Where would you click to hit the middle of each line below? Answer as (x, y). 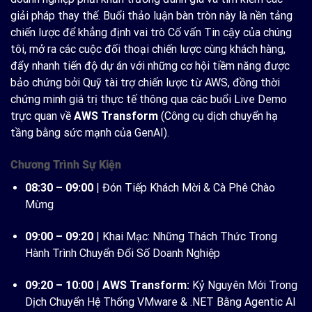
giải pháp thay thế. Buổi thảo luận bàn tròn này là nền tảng (151, 16)
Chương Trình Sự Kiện (66, 165)
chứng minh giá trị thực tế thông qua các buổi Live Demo (149, 100)
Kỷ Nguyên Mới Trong (243, 285)
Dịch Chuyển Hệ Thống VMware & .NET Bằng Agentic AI (160, 302)
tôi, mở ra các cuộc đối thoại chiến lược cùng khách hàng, (148, 49)
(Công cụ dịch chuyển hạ (218, 116)
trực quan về (42, 116)
